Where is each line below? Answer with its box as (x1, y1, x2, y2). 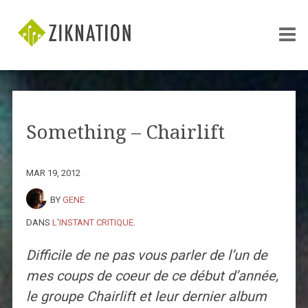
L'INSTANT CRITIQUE (52, 217, 133, 228)
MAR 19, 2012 (25, 167, 80, 178)
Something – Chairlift (25, 120, 225, 144)
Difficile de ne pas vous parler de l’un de (25, 246, 267, 263)
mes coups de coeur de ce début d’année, (25, 267, 278, 284)
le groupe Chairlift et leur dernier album (25, 287, 267, 305)
